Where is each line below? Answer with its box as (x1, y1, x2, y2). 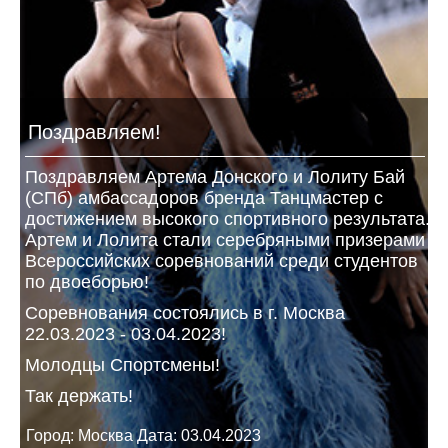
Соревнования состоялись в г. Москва (25, 303, 345, 323)
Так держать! (25, 386, 133, 406)
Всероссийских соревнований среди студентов (25, 251, 418, 271)
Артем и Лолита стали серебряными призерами (25, 230, 425, 250)
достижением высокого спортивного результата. (25, 209, 430, 229)
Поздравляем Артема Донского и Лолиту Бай (25, 167, 405, 187)
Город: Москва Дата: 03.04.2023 (22, 427, 261, 444)
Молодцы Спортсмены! (25, 355, 220, 375)
